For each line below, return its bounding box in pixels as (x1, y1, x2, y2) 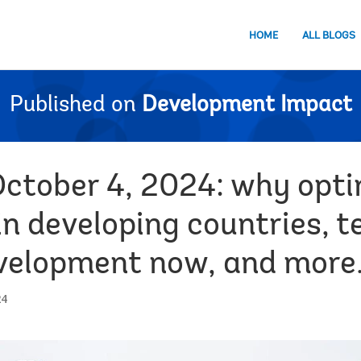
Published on (9, 94, 136, 117)
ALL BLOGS (302, 30, 355, 41)
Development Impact (141, 94, 352, 117)
